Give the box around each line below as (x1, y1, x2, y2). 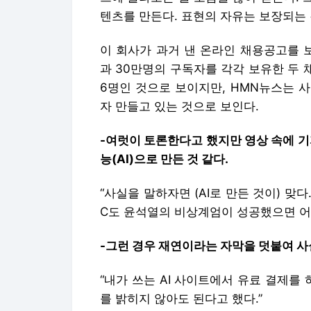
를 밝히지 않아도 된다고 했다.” (100, 292, 262, 305)
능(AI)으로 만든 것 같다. (100, 152, 228, 166)
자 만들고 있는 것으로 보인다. (100, 99, 259, 113)
